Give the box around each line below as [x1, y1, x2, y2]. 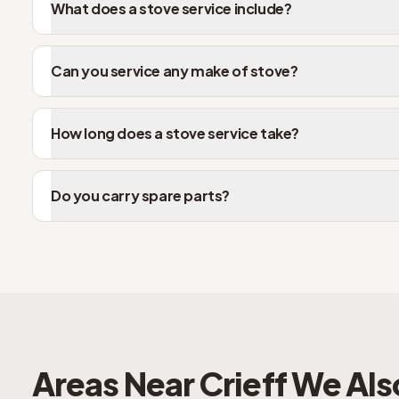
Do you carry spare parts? [51, 186, 230, 205]
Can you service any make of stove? [51, 61, 298, 80]
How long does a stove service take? [51, 124, 299, 142]
